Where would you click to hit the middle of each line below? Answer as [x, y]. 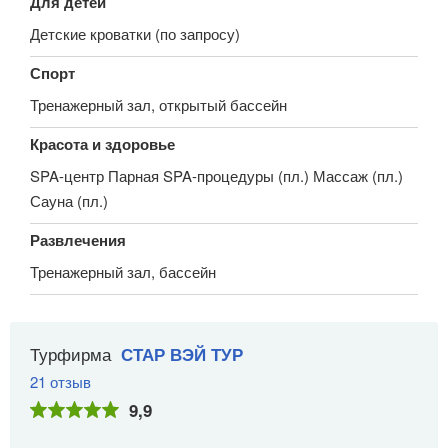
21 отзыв [60, 381]
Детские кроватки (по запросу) [135, 33]
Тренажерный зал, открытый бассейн [158, 104]
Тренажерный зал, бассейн [123, 271]
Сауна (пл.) [69, 200]
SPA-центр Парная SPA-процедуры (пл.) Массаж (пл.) [216, 175]
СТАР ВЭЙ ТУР [182, 353]
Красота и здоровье [102, 143]
